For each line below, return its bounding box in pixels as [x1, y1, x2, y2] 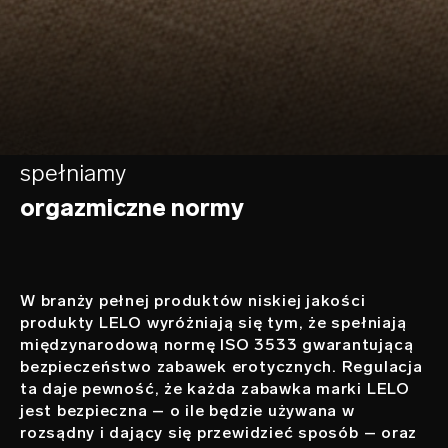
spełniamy [20, 157, 126, 187]
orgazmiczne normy [20, 192, 244, 222]
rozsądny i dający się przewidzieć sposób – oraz [20, 422, 418, 442]
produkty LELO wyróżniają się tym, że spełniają [20, 312, 407, 332]
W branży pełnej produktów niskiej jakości [20, 290, 366, 310]
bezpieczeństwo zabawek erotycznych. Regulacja [20, 356, 423, 376]
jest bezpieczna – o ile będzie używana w [20, 400, 355, 420]
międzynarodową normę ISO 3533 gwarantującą [20, 334, 414, 354]
